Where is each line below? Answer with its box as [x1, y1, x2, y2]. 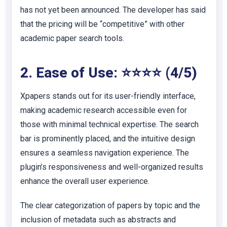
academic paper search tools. [20, 33, 124, 43]
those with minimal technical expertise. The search [20, 120, 199, 129]
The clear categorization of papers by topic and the [20, 201, 200, 210]
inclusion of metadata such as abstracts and [20, 215, 176, 224]
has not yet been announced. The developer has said [20, 5, 206, 15]
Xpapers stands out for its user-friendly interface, [20, 91, 196, 101]
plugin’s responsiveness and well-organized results [20, 162, 203, 172]
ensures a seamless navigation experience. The [20, 148, 189, 158]
